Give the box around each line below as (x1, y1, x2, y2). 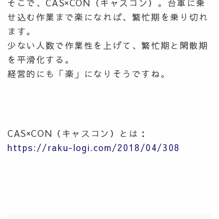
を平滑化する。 (7, 53, 75, 66)
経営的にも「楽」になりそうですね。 (7, 67, 171, 80)
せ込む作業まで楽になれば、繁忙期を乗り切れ (7, 10, 209, 23)
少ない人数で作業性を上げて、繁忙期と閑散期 (7, 39, 209, 51)
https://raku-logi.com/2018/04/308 (7, 141, 180, 153)
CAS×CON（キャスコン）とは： (7, 127, 149, 139)
